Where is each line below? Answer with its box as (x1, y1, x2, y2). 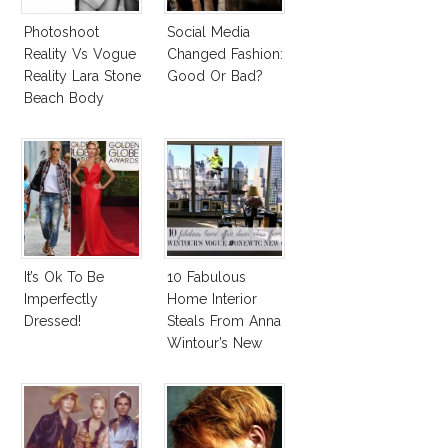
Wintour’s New (167, 335, 262, 352)
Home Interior (167, 291, 257, 308)
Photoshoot (24, 24, 99, 41)
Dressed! (24, 313, 81, 330)
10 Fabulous (167, 269, 246, 286)
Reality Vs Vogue (24, 46, 136, 63)
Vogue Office (167, 357, 252, 374)
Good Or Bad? (167, 68, 263, 85)
